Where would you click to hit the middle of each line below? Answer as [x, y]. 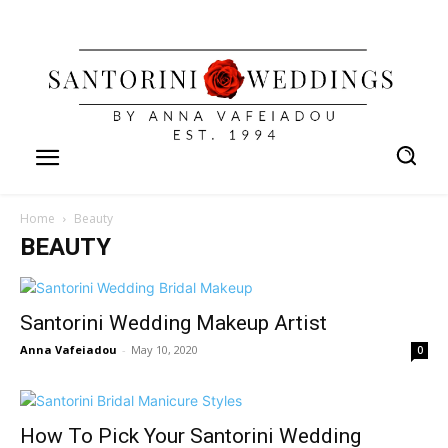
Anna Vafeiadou [68, 349]
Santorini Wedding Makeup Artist [173, 322]
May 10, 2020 [164, 349]
